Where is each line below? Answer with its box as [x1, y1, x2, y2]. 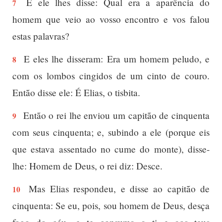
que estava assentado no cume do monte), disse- [12, 143, 210, 155]
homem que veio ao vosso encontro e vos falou [12, 13, 210, 25]
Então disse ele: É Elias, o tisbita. [12, 86, 140, 99]
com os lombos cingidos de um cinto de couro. [12, 69, 210, 82]
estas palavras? [12, 30, 69, 42]
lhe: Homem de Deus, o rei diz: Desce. [12, 160, 163, 172]
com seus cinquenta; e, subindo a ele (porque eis [12, 126, 210, 138]
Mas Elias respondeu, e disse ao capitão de [24, 182, 210, 195]
